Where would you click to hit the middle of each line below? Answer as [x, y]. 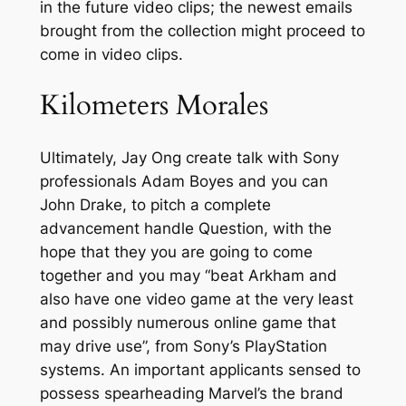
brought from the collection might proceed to [202, 30]
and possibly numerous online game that [188, 322]
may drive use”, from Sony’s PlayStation [183, 346]
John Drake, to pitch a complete [155, 204]
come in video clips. [111, 54]
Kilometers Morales [154, 106]
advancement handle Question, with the [185, 228]
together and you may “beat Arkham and [188, 275]
